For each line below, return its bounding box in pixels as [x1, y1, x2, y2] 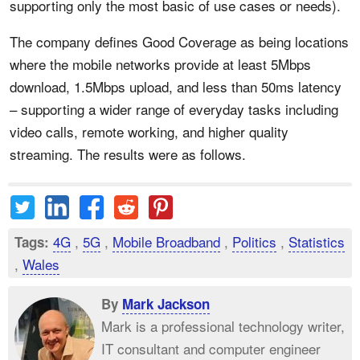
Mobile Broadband [112, 231, 220, 252]
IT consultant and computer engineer [101, 338, 321, 358]
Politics [232, 231, 276, 252]
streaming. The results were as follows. [10, 144, 246, 164]
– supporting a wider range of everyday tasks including [10, 99, 338, 119]
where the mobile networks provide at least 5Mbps [10, 54, 311, 74]
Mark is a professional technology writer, [101, 316, 345, 336]
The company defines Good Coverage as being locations [10, 31, 349, 51]
